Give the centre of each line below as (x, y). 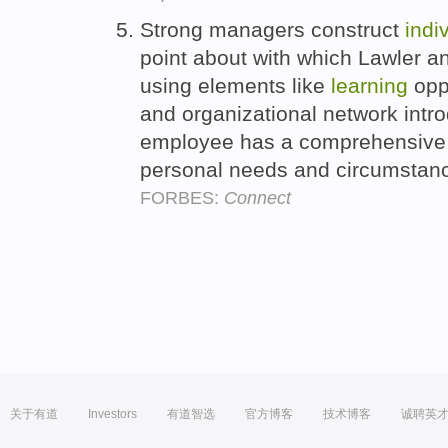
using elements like (235, 86)
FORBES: (182, 198)
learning (369, 86)
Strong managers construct (272, 30)
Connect (257, 198)
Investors (112, 414)
